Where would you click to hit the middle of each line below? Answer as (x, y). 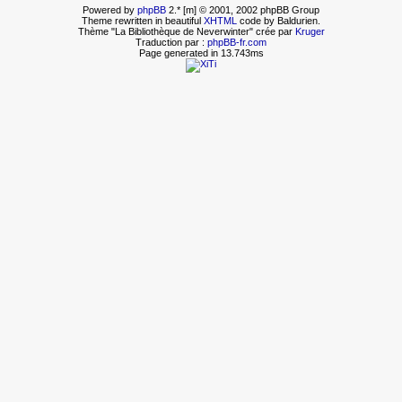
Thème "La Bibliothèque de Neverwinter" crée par (186, 31)
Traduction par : (171, 42)
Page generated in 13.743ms (201, 52)
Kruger (310, 31)
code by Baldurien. (279, 20)
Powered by (110, 9)
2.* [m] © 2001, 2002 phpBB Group (243, 9)
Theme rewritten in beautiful (143, 20)
